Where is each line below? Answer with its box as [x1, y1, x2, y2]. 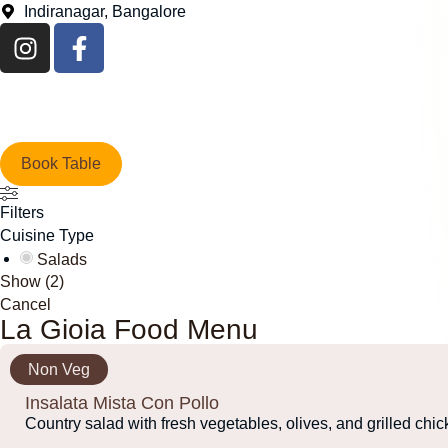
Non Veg [28, 360, 90, 378]
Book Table [21, 154, 101, 172]
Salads [37, 251, 87, 268]
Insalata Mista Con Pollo [25, 392, 219, 413]
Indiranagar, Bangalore [24, 3, 187, 20]
